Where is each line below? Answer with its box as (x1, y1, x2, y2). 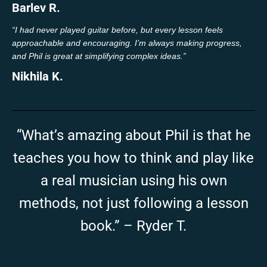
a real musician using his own (40, 172, 227, 189)
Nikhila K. (12, 69, 63, 83)
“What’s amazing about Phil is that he (16, 126, 251, 144)
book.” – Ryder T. (80, 217, 187, 234)
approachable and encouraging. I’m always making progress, (12, 38, 242, 48)
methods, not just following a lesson (18, 194, 249, 212)
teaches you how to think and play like (13, 149, 254, 166)
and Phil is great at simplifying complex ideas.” (12, 51, 186, 61)
